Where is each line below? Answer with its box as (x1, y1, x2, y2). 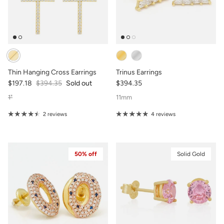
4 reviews (150, 110, 175, 117)
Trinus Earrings (116, 67, 162, 76)
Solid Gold (177, 150, 205, 157)
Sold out (66, 78, 92, 87)
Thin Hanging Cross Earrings (8, 67, 96, 76)
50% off (74, 150, 97, 157)
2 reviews (42, 110, 67, 117)
